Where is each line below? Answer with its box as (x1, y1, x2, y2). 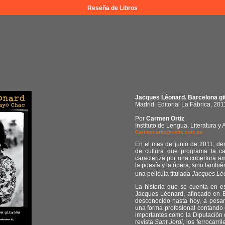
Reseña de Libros (87, 5, 138, 12)
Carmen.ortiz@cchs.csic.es (135, 129, 203, 135)
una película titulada (135, 170, 192, 177)
